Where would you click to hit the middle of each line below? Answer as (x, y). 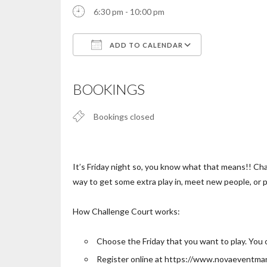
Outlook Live (232, 68)
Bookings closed (124, 117)
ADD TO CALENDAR (145, 45)
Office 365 (199, 68)
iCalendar (168, 68)
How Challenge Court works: (126, 211)
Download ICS (120, 68)
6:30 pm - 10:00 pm (129, 12)
